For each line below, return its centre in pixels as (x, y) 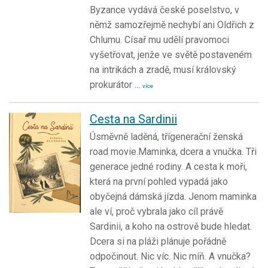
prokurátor (112, 85)
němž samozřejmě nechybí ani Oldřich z (172, 25)
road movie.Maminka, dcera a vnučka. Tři (173, 152)
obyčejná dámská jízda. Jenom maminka (173, 197)
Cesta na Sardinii (133, 119)
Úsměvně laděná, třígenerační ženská (166, 137)
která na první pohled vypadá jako (159, 182)
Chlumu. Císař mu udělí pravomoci (159, 40)
